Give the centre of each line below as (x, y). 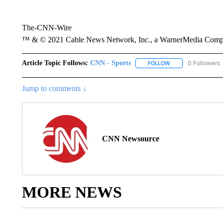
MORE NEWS (72, 192)
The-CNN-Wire (47, 28)
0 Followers (204, 63)
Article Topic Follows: (55, 63)
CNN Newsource (130, 139)
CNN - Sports (110, 63)
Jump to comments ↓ (54, 89)
